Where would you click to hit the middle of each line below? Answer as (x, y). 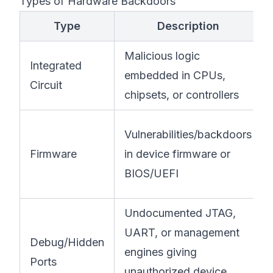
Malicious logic (162, 56)
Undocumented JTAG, (180, 213)
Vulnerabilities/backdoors (188, 134)
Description (188, 26)
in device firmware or (177, 154)
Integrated (56, 66)
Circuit (46, 85)
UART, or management (182, 232)
